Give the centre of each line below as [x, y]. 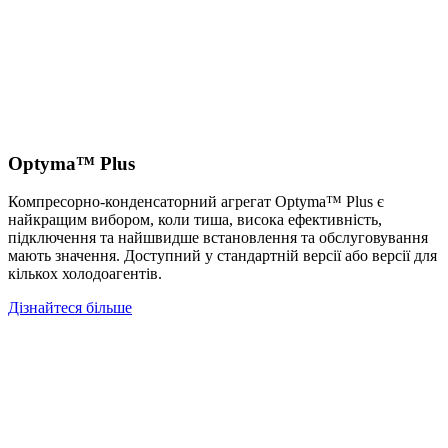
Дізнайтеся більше [70, 308]
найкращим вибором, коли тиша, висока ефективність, [195, 220]
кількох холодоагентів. [85, 274]
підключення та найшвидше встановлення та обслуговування [218, 238]
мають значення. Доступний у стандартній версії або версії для [222, 256]
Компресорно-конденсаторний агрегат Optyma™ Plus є [196, 202]
